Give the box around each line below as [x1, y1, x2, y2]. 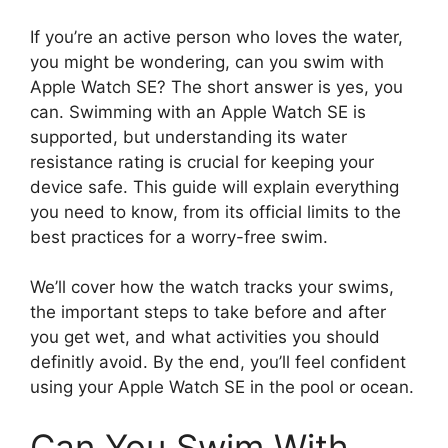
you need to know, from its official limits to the [30, 201, 401, 222]
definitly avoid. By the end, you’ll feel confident [30, 352, 406, 372]
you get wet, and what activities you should [30, 327, 380, 347]
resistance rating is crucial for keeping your [30, 151, 374, 172]
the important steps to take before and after [30, 302, 386, 322]
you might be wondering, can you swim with [30, 51, 384, 72]
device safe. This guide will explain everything [30, 176, 399, 197]
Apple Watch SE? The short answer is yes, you [30, 76, 403, 97]
